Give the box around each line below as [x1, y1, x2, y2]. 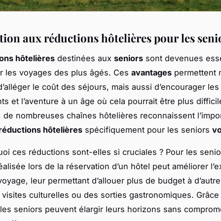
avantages [131, 67, 172, 77]
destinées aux [55, 53, 114, 63]
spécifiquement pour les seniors [82, 124, 212, 135]
